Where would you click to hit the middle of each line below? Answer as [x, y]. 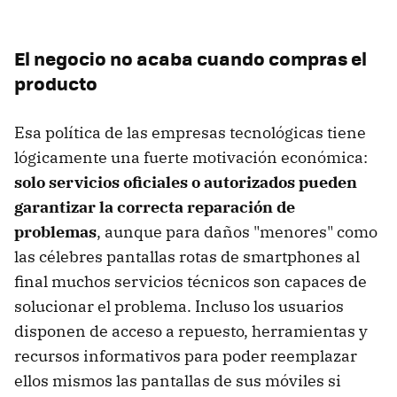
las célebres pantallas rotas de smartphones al [187, 256]
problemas [55, 231]
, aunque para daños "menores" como [237, 231]
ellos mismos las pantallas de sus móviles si [178, 380]
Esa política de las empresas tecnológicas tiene [190, 132]
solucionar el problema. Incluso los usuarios [179, 306]
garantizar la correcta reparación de [155, 206]
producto [56, 82]
